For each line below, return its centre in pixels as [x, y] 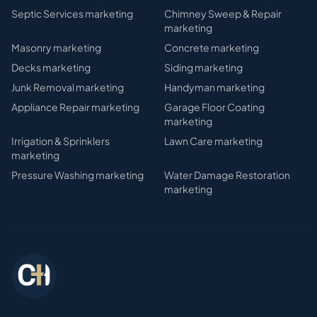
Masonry [31, 47]
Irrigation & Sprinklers [60, 141]
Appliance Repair [51, 107]
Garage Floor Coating [214, 107]
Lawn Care [189, 141]
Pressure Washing [53, 175]
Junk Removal [43, 87]
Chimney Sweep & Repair [223, 13]
